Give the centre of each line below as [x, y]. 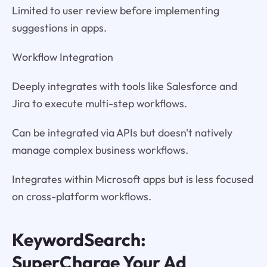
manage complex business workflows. [100, 150]
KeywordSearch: [79, 240]
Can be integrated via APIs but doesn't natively [122, 132]
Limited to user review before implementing [115, 10]
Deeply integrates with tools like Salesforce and [124, 86]
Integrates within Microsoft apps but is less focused [132, 179]
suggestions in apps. [59, 27]
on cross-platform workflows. [81, 196]
